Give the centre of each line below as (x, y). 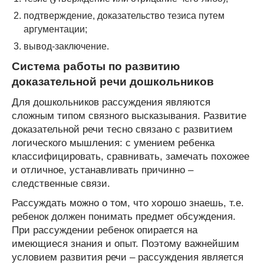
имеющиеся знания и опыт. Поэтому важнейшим (126, 243)
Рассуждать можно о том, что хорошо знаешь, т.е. (128, 203)
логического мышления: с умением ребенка (113, 143)
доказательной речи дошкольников (113, 81)
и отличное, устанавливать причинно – (103, 170)
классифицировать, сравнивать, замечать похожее (131, 156)
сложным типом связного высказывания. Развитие (129, 115)
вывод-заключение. (66, 46)
